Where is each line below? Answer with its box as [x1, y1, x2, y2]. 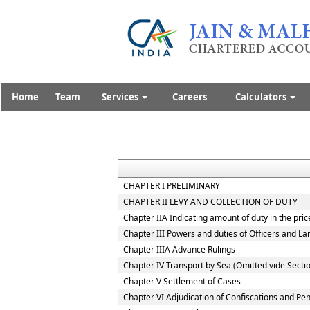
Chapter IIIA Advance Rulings [123, 244, 235, 255]
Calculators [235, 91, 289, 103]
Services [102, 91, 140, 103]
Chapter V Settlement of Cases [123, 275, 241, 287]
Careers [172, 91, 207, 103]
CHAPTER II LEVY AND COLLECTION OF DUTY [123, 196, 298, 208]
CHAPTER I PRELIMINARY [123, 180, 220, 192]
